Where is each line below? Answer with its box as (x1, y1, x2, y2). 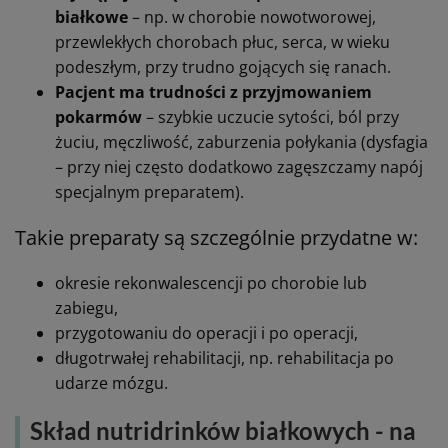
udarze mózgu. (55, 371, 168, 394)
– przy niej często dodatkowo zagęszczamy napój (55, 155, 423, 178)
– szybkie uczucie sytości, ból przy (142, 105, 399, 128)
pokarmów (55, 105, 142, 128)
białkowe (55, 5, 128, 28)
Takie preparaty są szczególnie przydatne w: (15, 223, 418, 251)
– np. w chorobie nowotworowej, (128, 5, 376, 28)
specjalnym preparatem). (55, 180, 244, 203)
